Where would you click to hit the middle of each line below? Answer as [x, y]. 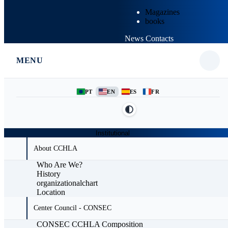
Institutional [113, 133]
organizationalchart [67, 183]
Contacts [159, 38]
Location [51, 192]
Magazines [162, 12]
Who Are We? [60, 165]
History [49, 174]
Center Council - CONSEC [73, 208]
